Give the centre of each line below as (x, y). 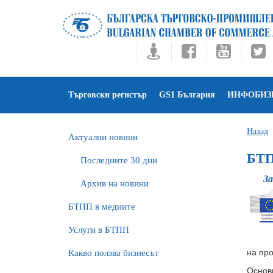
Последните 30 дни (119, 160)
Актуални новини (103, 137)
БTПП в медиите (102, 207)
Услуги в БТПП (99, 230)
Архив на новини (115, 183)
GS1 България (187, 95)
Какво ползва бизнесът (114, 253)
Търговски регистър (108, 95)
